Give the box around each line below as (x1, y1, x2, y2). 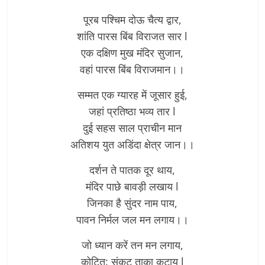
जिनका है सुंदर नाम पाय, (87, 195, 178, 210)
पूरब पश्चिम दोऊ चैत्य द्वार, (83, 12, 182, 27)
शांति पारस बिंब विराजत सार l (77, 28, 188, 43)
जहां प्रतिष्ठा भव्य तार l (89, 104, 176, 118)
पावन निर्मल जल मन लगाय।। (76, 212, 189, 227)
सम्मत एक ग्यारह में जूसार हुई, (77, 87, 188, 102)
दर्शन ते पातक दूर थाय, (89, 162, 176, 177)
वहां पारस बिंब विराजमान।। (80, 62, 185, 76)
